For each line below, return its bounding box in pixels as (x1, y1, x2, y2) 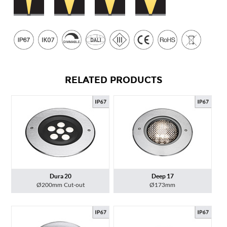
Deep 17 (151, 172, 174, 179)
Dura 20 (49, 172, 71, 179)
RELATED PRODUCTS (65, 74, 162, 86)
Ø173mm (149, 181, 176, 188)
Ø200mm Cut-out (36, 181, 85, 188)
